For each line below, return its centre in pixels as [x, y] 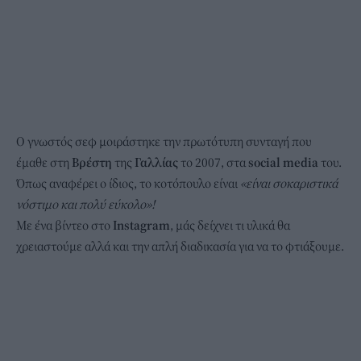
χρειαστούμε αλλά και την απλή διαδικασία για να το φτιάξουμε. [180, 246]
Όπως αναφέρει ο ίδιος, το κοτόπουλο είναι [128, 183]
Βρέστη [93, 162]
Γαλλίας [158, 162]
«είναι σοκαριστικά [289, 183]
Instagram [141, 225]
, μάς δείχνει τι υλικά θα [230, 225]
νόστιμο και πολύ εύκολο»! [85, 204]
